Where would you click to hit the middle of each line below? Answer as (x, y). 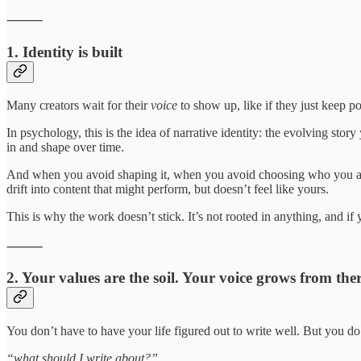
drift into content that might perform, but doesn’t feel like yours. (168, 189)
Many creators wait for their (79, 105)
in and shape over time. (65, 147)
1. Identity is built (64, 52)
